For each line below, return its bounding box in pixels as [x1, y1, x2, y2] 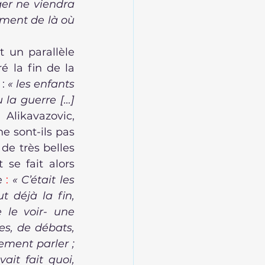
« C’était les [12, 173, 75, 186]
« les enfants [8, 77, 75, 91]
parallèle [28, 46, 75, 59]
